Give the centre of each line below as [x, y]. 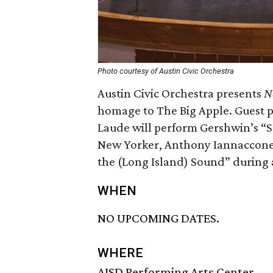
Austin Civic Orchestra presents [181, 93]
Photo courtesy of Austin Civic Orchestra [166, 71]
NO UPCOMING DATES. [158, 218]
